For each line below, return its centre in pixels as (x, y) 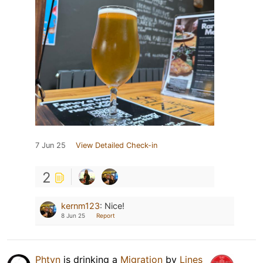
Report (106, 216)
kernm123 (80, 206)
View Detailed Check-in (117, 146)
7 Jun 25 (50, 146)
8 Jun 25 (73, 216)
